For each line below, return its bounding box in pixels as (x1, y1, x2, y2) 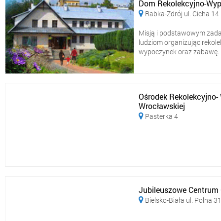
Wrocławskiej (139, 100, 185, 111)
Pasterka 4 (145, 111, 178, 121)
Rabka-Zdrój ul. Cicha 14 (145, 8, 219, 18)
